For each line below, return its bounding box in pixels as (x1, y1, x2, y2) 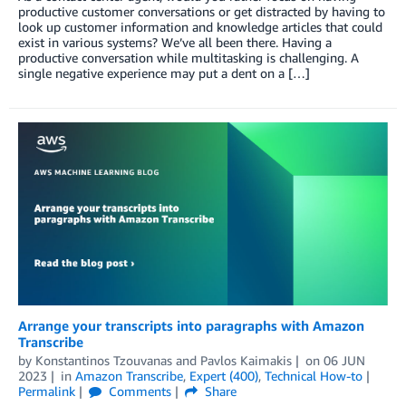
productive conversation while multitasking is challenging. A (18, 50, 359, 66)
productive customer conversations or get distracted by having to (18, 4, 385, 20)
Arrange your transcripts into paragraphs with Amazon (18, 316, 364, 333)
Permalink (18, 382, 75, 399)
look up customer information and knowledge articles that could (18, 19, 382, 35)
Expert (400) (188, 367, 258, 383)
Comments (104, 382, 171, 399)
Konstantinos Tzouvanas (35, 352, 172, 368)
